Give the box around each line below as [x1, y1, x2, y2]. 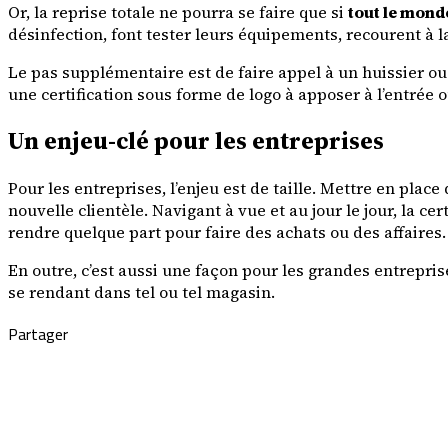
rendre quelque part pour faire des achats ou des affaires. [8, 221, 446, 244]
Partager [8, 319, 68, 350]
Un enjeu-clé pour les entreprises [8, 124, 384, 158]
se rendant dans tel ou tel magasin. [8, 281, 275, 304]
